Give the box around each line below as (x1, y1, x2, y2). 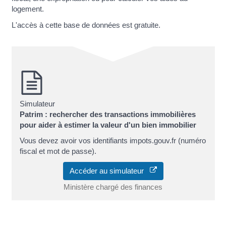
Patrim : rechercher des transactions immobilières (19, 109, 196, 119)
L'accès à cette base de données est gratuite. (11, 20, 160, 29)
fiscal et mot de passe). (19, 147, 96, 156)
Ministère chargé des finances (64, 182, 162, 191)
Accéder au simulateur (69, 166, 150, 175)
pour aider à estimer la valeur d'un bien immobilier (19, 120, 196, 129)
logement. (11, 5, 44, 14)
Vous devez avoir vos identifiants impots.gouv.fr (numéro (19, 136, 206, 145)
